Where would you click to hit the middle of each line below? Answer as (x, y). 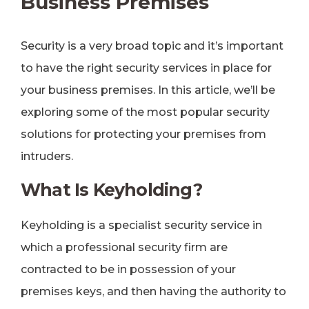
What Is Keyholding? (111, 190)
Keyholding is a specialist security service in (141, 225)
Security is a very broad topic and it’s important (152, 46)
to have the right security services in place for (146, 68)
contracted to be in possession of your (128, 269)
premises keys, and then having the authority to (153, 291)
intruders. (47, 156)
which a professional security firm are (124, 247)
